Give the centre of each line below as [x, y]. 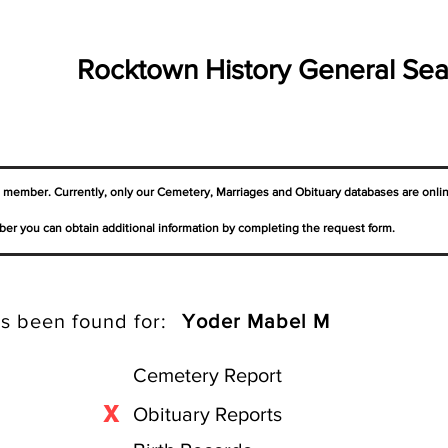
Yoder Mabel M [256, 321]
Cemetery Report [207, 375]
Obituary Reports [210, 414]
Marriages [242, 192]
